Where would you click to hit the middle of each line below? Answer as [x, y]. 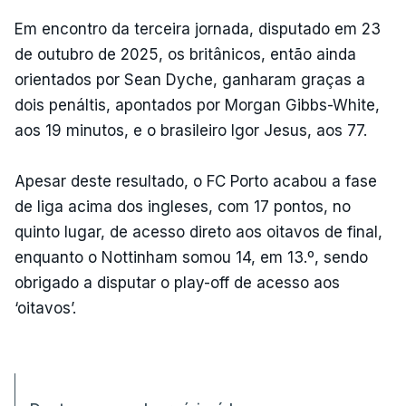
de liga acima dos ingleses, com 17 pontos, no [183, 206]
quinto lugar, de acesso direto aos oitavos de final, [198, 232]
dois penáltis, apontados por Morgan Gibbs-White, [197, 105]
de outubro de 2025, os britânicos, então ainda [185, 54]
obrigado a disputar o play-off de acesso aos [177, 282]
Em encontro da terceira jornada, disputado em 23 [198, 29]
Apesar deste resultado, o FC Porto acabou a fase [196, 181]
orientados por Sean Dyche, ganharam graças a [190, 79]
